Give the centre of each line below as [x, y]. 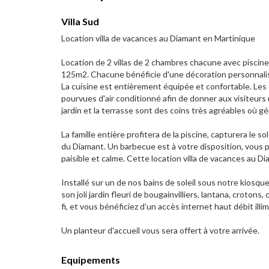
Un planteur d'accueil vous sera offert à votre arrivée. [160, 230]
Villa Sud [80, 21]
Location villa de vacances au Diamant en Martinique [158, 38]
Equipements [91, 260]
